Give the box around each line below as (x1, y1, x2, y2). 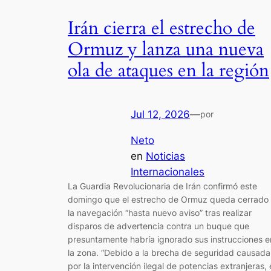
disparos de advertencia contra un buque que (68, 220, 249, 231)
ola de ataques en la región (68, 58, 269, 83)
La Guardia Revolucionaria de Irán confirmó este (68, 180, 257, 191)
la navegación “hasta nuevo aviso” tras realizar (68, 207, 252, 218)
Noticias (146, 149, 185, 162)
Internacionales (131, 165, 204, 178)
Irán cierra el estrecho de (68, 16, 255, 41)
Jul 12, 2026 (131, 108, 190, 121)
